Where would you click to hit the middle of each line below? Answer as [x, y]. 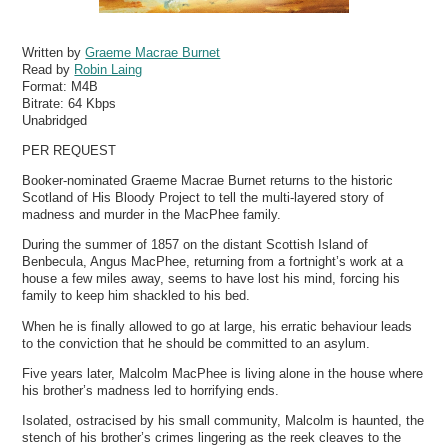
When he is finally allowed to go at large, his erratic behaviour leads [217, 326]
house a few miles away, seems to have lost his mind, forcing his [211, 279]
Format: [47, 86]
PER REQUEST [69, 150]
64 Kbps [92, 103]
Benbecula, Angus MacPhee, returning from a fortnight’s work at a [213, 262]
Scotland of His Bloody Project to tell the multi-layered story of [203, 198]
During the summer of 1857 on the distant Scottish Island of [195, 245]
